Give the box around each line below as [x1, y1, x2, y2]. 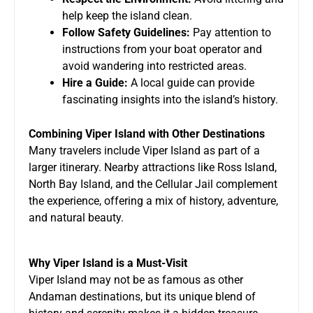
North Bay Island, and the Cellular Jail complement [29, 177, 277, 191]
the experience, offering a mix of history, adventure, [29, 194, 278, 208]
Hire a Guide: [62, 75, 128, 89]
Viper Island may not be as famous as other [29, 272, 243, 286]
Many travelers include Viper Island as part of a [29, 143, 260, 157]
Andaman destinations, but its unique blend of [29, 289, 256, 303]
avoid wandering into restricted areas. [62, 59, 247, 73]
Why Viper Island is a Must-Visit [29, 256, 187, 270]
